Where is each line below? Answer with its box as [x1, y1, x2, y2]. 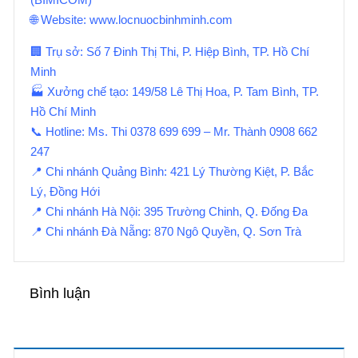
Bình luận [30, 285, 90, 301]
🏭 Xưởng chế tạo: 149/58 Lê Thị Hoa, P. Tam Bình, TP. [30, 85, 319, 98]
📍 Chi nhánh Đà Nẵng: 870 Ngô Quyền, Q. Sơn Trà [30, 225, 301, 238]
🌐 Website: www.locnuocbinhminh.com [30, 13, 233, 26]
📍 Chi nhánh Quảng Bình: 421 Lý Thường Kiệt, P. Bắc [30, 165, 314, 178]
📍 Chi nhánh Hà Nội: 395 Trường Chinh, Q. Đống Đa [30, 205, 308, 218]
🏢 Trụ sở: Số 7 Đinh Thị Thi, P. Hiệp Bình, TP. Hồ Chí [30, 45, 309, 58]
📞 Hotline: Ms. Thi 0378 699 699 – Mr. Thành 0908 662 [30, 125, 317, 138]
